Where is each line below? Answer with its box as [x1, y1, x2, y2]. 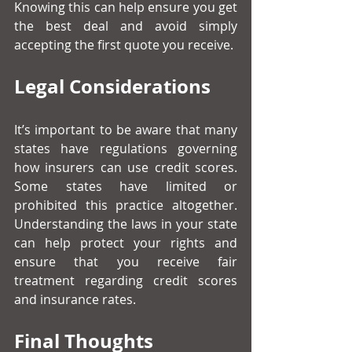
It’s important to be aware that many [14, 121, 237, 139]
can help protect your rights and [14, 234, 237, 252]
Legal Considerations [14, 73, 211, 101]
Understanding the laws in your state [14, 215, 237, 233]
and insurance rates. [14, 291, 136, 309]
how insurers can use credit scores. [14, 159, 237, 177]
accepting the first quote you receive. [14, 36, 233, 54]
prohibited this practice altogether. [14, 196, 237, 214]
